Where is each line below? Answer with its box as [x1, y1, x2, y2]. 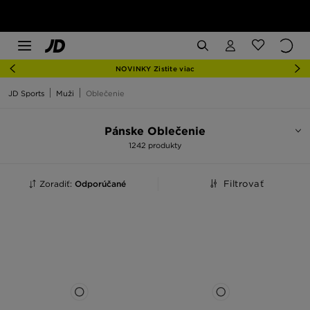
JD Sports [8, 89, 44, 98]
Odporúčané [75, 179, 126, 189]
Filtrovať [223, 179, 264, 189]
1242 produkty [128, 140, 182, 150]
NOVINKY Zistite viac [115, 64, 195, 73]
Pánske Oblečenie [104, 125, 206, 138]
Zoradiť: [39, 179, 75, 189]
